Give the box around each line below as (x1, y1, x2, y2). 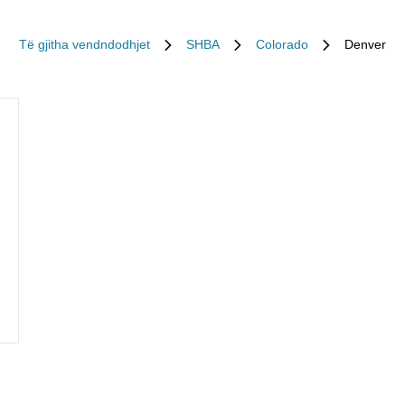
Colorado (256, 37, 308, 52)
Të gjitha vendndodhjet (19, 37, 150, 52)
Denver (344, 37, 386, 52)
